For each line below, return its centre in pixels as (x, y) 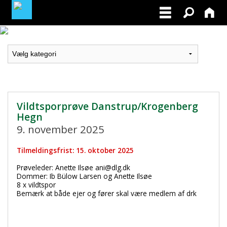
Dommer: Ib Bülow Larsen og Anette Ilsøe (84, 176)
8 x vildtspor (36, 184)
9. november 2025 (60, 129)
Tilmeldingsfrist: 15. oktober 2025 (75, 150)
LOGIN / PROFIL (42, 47)
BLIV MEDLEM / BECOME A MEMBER (85, 72)
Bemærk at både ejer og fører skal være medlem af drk (106, 193)
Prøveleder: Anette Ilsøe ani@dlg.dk (73, 167)
